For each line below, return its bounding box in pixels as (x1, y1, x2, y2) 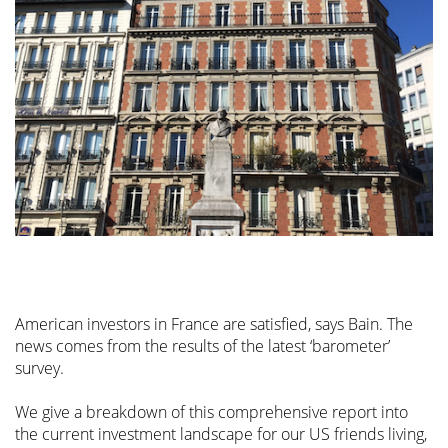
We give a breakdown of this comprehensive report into (15, 400, 408, 423)
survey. (15, 356, 64, 379)
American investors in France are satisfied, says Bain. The (15, 312, 413, 335)
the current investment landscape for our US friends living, (15, 422, 427, 445)
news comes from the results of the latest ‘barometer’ (15, 334, 390, 357)
